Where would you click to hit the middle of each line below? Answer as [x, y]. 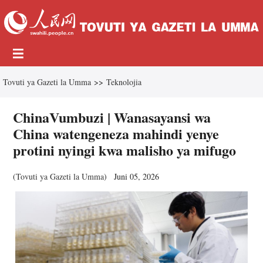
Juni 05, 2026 [136, 177]
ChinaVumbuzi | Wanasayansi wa [112, 117]
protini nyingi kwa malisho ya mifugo [125, 150]
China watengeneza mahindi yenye [116, 134]
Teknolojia [124, 82]
